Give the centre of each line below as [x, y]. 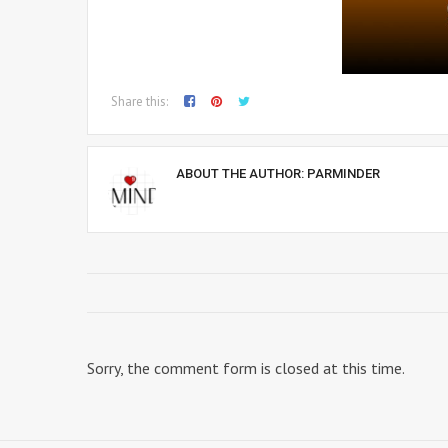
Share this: [139, 101]
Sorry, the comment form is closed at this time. [246, 368]
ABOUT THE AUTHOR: [241, 173]
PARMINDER [343, 173]
